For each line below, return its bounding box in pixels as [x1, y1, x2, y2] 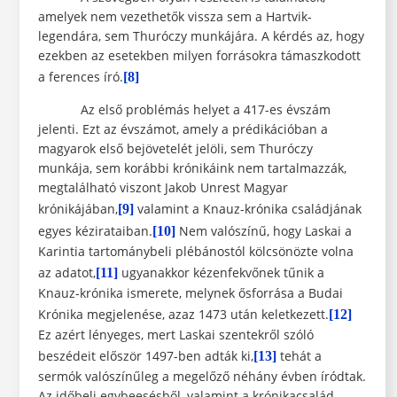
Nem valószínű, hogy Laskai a [175, 222, 352, 240]
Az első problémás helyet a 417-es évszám [37, 101, 331, 119]
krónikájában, [37, 200, 118, 218]
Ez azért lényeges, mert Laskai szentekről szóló [37, 326, 314, 344]
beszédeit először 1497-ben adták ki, [37, 347, 253, 365]
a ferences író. [37, 68, 123, 86]
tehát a [276, 347, 322, 365]
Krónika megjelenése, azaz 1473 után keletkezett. [37, 306, 329, 323]
